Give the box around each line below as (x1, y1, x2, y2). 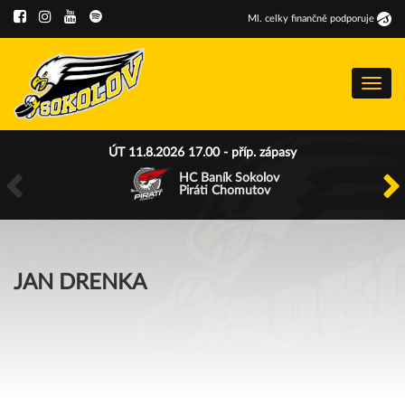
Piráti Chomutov (178, 184, 270, 197)
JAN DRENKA (14, 272, 146, 294)
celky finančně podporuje (261, 14, 377, 24)
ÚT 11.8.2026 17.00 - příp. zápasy (108, 146, 297, 159)
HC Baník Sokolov (178, 172, 279, 184)
